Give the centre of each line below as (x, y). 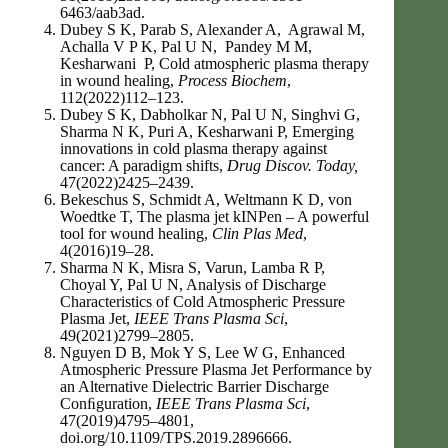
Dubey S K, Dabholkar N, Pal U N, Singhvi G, (210, 114)
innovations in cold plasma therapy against (193, 148)
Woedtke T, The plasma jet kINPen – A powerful (214, 216)
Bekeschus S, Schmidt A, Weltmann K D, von (206, 199)
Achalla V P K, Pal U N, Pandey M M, (186, 46)
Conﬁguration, (108, 403)
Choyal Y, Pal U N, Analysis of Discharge (193, 284)
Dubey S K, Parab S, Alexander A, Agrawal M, (212, 29)
